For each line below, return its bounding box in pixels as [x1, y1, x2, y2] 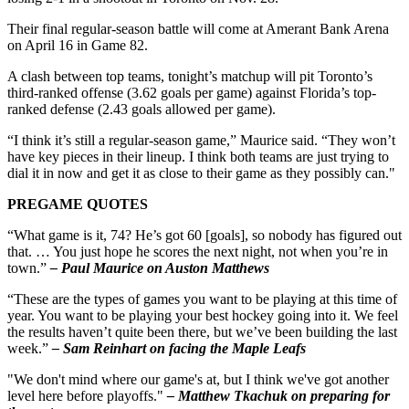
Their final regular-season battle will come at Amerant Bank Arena [7, 20, 389, 37]
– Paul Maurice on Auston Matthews [50, 259, 269, 276]
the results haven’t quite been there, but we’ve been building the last [7, 323, 397, 340]
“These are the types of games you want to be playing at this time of [7, 290, 397, 307]
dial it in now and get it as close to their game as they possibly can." [7, 164, 395, 181]
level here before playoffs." [7, 387, 167, 404]
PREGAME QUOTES [7, 195, 148, 212]
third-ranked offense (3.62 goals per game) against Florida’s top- [7, 84, 376, 100]
